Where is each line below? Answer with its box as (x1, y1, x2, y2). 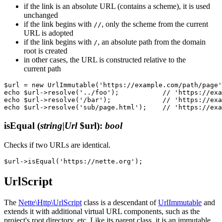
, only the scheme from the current (102, 20, 208, 29)
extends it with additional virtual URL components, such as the (4, 207, 200, 216)
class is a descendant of (82, 198, 158, 207)
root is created (24, 47, 67, 55)
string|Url (40, 120, 77, 131)
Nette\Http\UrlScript (18, 198, 82, 207)
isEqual (4, 120, 37, 131)
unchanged (24, 11, 58, 20)
